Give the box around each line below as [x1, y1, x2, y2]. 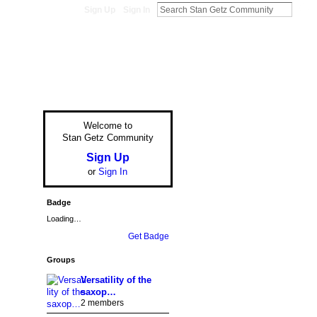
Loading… [46, 214, 81, 223]
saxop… [80, 286, 116, 297]
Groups [46, 255, 75, 264]
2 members [80, 297, 124, 308]
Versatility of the [80, 274, 151, 285]
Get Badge [127, 231, 169, 241]
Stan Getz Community [62, 132, 154, 144]
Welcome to [83, 120, 132, 132]
